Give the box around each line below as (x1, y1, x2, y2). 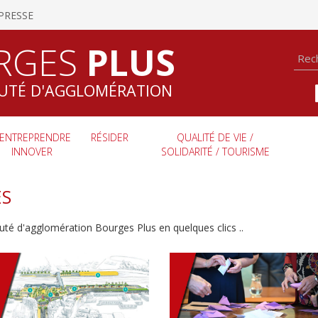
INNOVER (11, 145, 53, 158)
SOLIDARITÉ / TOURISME (160, 145, 270, 158)
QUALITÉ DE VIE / (177, 131, 253, 144)
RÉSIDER (90, 131, 128, 144)
